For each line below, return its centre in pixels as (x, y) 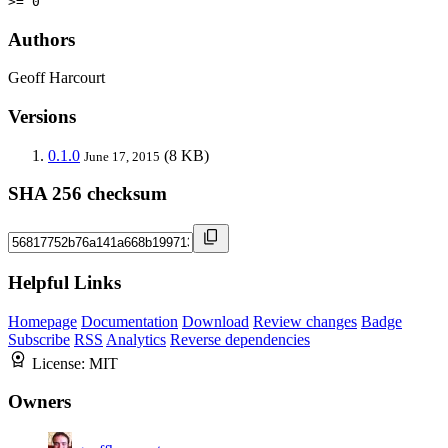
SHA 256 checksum (87, 194)
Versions (42, 117)
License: (60, 363)
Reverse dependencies (240, 339)
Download (215, 321)
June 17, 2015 (122, 156)
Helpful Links (64, 282)
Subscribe (39, 339)
